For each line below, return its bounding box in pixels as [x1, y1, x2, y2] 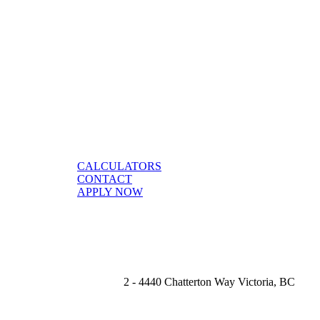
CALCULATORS [77, 159, 161, 172]
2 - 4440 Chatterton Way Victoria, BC [124, 275, 295, 288]
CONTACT [77, 172, 132, 185]
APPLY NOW [77, 185, 143, 198]
